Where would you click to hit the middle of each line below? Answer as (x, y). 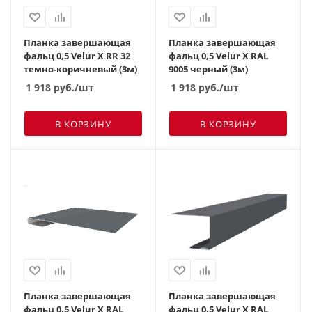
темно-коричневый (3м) (80, 69)
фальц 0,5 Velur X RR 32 (77, 55)
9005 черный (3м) (208, 69)
